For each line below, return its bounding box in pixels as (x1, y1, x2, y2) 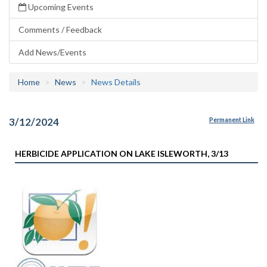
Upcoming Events (26, 2, 94, 12)
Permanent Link (209, 116, 254, 124)
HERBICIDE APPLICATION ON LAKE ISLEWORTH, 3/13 (15, 148, 228, 159)
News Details (91, 77, 141, 87)
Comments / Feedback (18, 24, 102, 35)
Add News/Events (18, 47, 86, 57)
